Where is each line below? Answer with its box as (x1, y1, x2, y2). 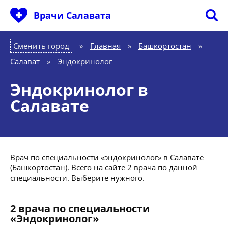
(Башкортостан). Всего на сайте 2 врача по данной (10, 162, 197, 173)
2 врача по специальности (10, 202, 150, 215)
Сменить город (13, 41, 69, 51)
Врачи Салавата (34, 9, 111, 21)
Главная (90, 41, 121, 51)
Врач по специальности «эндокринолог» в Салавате (10, 152, 204, 162)
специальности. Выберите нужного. (10, 173, 145, 183)
